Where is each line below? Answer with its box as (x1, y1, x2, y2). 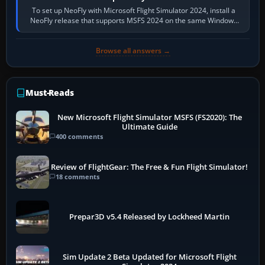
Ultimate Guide (121, 122, 177, 132)
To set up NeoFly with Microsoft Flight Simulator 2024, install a (31, 5, 235, 15)
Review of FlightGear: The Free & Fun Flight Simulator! (51, 162, 248, 173)
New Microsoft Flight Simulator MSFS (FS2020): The (57, 112, 242, 123)
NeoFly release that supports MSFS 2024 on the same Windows (30, 15, 237, 25)
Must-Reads (25, 86, 74, 98)
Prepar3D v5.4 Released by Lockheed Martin (69, 211, 230, 222)
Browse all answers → (95, 45, 170, 56)
